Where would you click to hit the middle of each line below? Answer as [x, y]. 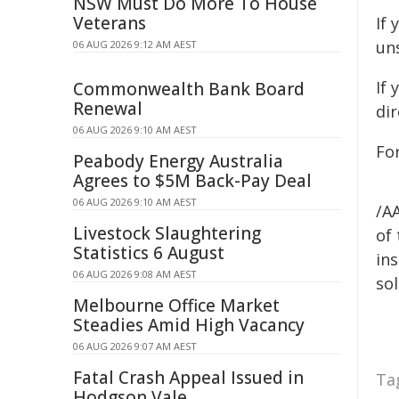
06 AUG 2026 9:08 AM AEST [135, 274]
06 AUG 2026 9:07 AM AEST [135, 346]
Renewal [108, 109]
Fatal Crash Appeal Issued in [188, 378]
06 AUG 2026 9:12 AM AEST [135, 44]
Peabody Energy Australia [178, 161]
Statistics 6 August [149, 253]
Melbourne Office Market [176, 305]
